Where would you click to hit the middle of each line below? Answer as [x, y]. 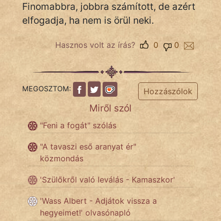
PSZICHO [44, 105]
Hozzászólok [168, 91]
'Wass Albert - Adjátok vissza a [98, 201]
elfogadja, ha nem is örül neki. [88, 20]
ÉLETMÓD [46, 173]
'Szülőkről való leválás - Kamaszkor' [108, 180]
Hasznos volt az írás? [98, 45]
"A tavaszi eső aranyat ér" [88, 147]
